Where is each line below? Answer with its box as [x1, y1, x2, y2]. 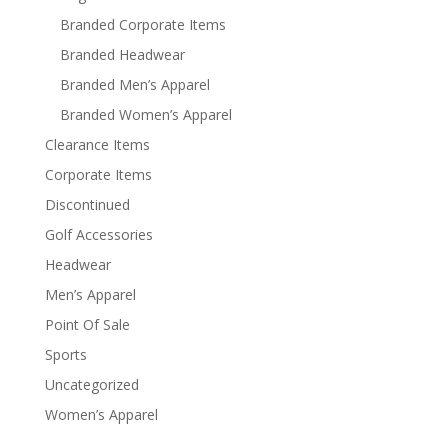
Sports [44, 344, 87, 364]
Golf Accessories [44, 224, 153, 244]
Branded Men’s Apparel [59, 74, 210, 94]
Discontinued [44, 194, 130, 214]
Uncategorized [44, 374, 139, 394]
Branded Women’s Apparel [59, 104, 232, 124]
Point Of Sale [44, 314, 130, 334]
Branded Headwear [59, 44, 185, 64]
